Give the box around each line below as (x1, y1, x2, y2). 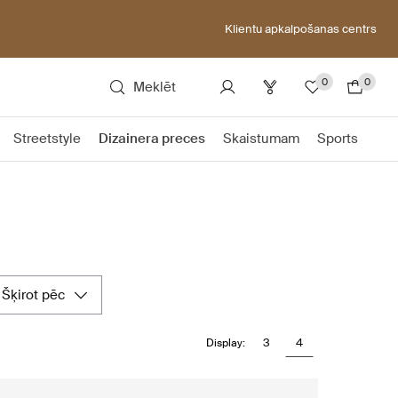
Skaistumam (223, 130, 299, 147)
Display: (206, 336, 245, 350)
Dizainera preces (99, 130, 205, 147)
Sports (317, 130, 358, 147)
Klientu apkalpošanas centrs (225, 20, 377, 36)
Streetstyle (13, 130, 81, 147)
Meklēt (133, 78, 176, 96)
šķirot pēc (11, 286, 65, 304)
